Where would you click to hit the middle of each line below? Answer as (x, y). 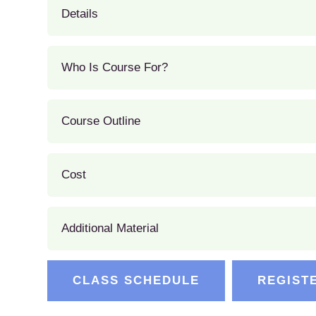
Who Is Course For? (114, 67)
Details (79, 14)
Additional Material (110, 228)
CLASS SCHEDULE (136, 280)
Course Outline (101, 121)
